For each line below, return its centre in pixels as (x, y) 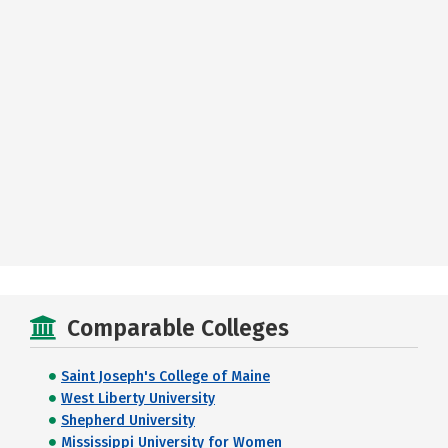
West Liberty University (138, 398)
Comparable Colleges (178, 328)
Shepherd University (128, 420)
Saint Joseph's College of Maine (165, 376)
